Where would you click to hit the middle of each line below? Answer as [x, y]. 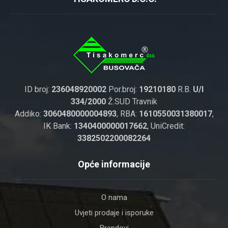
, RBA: [127, 114]
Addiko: [29, 114]
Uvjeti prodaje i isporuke [114, 213]
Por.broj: [124, 90]
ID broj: [38, 90]
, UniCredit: [166, 126]
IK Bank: [59, 126]
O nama [114, 198]
